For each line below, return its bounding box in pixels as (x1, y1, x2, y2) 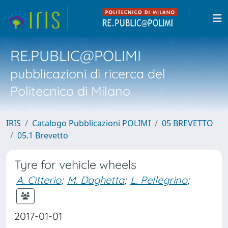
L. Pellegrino (130, 174, 187, 186)
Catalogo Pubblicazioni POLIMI (32, 118, 151, 129)
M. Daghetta (67, 174, 124, 186)
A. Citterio (16, 174, 61, 186)
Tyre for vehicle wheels (14, 157, 136, 172)
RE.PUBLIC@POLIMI (10, 46, 141, 65)
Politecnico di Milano (10, 83, 130, 99)
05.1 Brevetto (17, 130, 68, 141)
